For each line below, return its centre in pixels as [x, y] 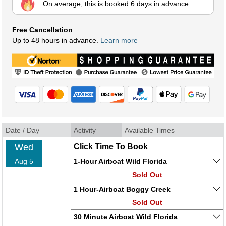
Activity [85, 130]
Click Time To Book [111, 147]
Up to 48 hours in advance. [56, 41]
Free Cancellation [42, 30]
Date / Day [22, 130]
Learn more [119, 41]
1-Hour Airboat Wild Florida [120, 162]
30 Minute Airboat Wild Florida [126, 217]
